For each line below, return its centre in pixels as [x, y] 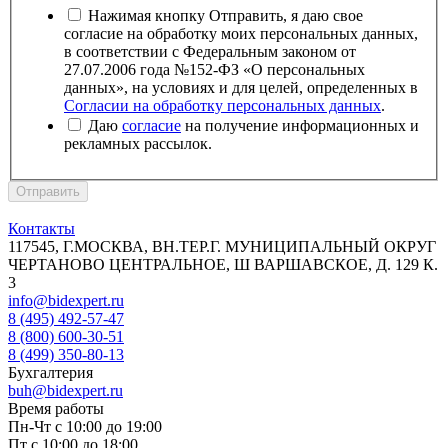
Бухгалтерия [50, 373]
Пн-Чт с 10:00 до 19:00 [85, 427]
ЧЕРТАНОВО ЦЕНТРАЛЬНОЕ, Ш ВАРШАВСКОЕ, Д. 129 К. [223, 265]
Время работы [56, 409]
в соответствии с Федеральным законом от [210, 52]
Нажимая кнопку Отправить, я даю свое [225, 16]
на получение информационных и [300, 126]
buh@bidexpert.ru [65, 391]
